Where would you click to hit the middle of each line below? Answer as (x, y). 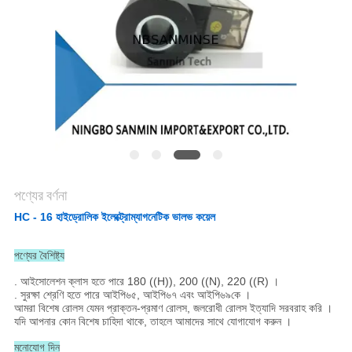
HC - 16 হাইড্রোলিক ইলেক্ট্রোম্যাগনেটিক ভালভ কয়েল (114, 217)
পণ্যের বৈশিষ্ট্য (39, 256)
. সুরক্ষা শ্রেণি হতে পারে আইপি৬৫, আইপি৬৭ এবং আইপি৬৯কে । (132, 295)
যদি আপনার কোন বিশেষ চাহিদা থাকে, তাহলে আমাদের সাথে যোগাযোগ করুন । (152, 322)
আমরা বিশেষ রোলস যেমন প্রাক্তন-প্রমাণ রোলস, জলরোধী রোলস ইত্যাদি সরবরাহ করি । (173, 308)
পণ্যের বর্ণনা (40, 196)
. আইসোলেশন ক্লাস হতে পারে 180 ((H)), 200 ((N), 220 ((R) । (146, 282)
